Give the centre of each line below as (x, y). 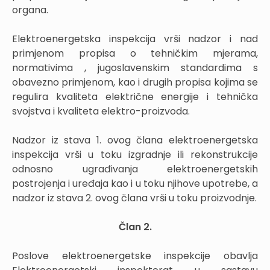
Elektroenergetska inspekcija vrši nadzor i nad (135, 39)
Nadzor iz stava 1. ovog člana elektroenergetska (135, 140)
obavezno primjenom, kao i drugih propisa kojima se (135, 82)
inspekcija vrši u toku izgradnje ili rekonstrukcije (135, 155)
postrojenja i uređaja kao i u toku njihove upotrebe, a (135, 184)
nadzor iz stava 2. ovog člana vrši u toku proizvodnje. (134, 198)
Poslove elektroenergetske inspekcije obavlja (135, 256)
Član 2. (135, 227)
